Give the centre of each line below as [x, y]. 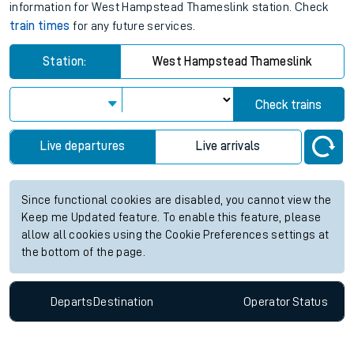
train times [40, 26]
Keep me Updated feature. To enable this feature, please [171, 218]
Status [310, 301]
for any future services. [133, 26]
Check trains [289, 105]
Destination [123, 301]
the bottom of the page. [84, 253]
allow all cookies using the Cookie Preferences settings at [175, 235]
